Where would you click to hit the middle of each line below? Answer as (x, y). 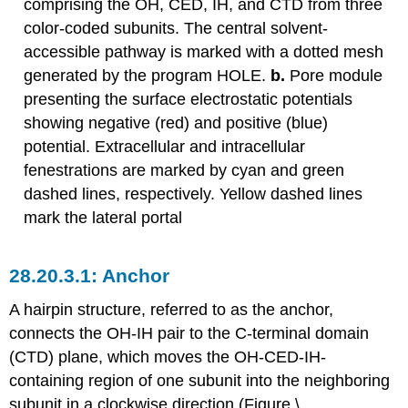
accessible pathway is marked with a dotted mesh (203, 52)
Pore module (333, 76)
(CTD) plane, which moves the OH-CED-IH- (168, 357)
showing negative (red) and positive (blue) (175, 123)
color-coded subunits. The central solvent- (175, 29)
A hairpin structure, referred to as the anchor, (172, 310)
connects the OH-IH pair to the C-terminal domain (189, 334)
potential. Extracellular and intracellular (164, 147)
